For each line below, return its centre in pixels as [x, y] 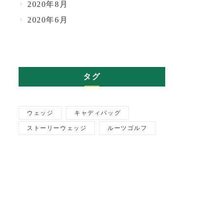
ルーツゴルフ [128, 128]
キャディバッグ [98, 113]
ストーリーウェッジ [57, 128]
